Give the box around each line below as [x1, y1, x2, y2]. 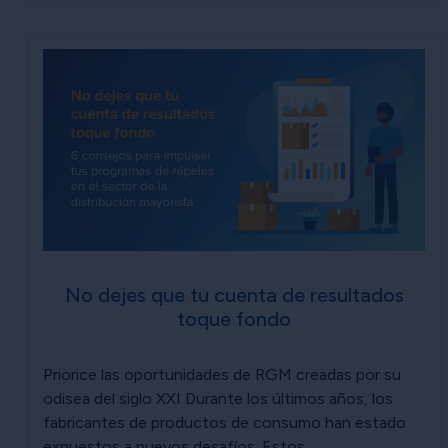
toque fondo [177, 306, 291, 331]
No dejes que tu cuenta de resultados [64, 282, 404, 307]
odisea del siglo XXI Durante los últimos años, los [43, 388, 393, 408]
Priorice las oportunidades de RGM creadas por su [43, 364, 401, 384]
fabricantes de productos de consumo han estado [43, 412, 406, 432]
